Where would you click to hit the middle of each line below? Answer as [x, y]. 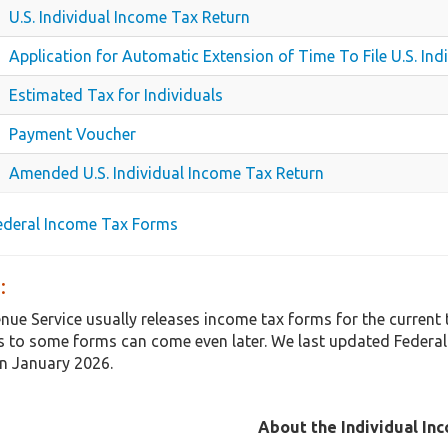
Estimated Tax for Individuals [116, 95]
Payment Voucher [72, 134]
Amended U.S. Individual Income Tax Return [166, 173]
